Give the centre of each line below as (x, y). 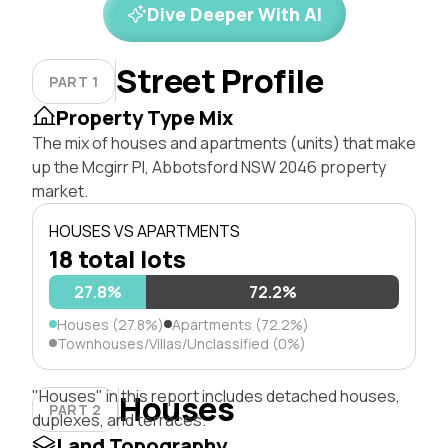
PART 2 (75, 409)
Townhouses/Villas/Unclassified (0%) (181, 343)
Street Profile (220, 81)
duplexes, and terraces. (119, 419)
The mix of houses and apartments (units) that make (224, 142)
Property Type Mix (144, 117)
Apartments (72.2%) (240, 324)
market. (60, 190)
